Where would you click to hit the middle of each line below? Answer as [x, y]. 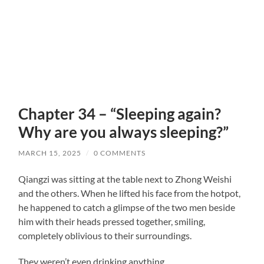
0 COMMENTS [120, 153]
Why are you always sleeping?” [124, 132]
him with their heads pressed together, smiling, [112, 221]
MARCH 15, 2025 [50, 153]
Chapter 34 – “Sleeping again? [120, 113]
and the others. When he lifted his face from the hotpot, [130, 193]
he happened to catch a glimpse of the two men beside [127, 207]
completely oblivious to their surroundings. [105, 235]
